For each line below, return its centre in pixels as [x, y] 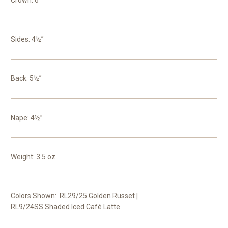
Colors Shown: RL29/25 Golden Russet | [74, 196]
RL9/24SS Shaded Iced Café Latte [65, 206]
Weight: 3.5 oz [33, 156]
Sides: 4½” [27, 39]
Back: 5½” [26, 78]
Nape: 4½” [27, 117]
